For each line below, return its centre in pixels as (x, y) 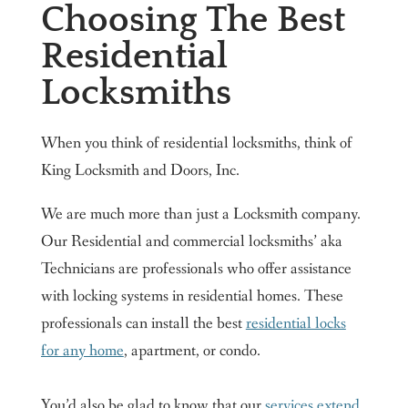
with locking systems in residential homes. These (192, 296)
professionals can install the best (143, 324)
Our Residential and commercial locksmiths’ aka (191, 242)
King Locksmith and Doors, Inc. (140, 171)
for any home (82, 351)
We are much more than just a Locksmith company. (200, 214)
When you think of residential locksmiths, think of (196, 143)
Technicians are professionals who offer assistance (196, 269)
